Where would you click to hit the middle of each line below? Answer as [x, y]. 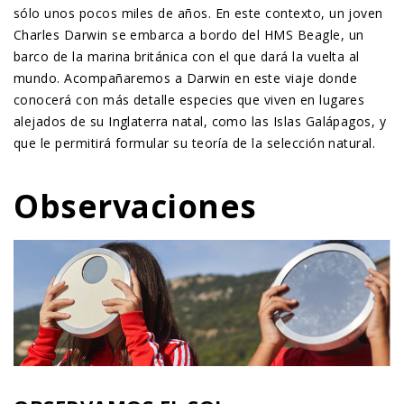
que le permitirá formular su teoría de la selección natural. [195, 143]
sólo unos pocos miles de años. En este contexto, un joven [198, 13]
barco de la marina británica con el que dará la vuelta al [187, 56]
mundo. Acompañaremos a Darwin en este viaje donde [186, 78]
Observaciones [135, 206]
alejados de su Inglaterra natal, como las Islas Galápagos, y [200, 121]
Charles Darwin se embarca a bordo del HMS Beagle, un [189, 35]
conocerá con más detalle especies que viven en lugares [189, 100]
